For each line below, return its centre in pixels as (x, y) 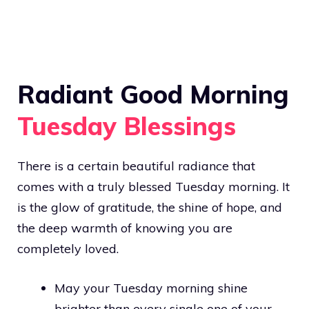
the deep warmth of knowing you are (125, 228)
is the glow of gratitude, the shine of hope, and (150, 207)
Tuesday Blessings (127, 126)
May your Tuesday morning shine (151, 288)
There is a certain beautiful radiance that (136, 166)
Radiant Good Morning (153, 94)
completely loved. (68, 248)
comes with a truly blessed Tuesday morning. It (153, 186)
